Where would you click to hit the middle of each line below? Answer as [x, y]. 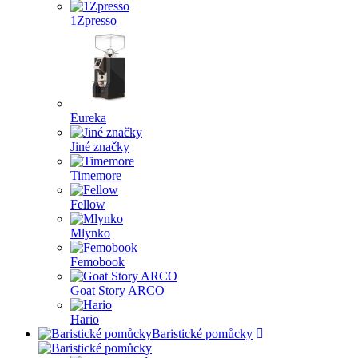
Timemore [96, 175]
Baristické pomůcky [202, 334]
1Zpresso [93, 20]
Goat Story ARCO [117, 290]
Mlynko [90, 233]
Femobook [97, 262]
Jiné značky [100, 147]
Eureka [88, 118]
